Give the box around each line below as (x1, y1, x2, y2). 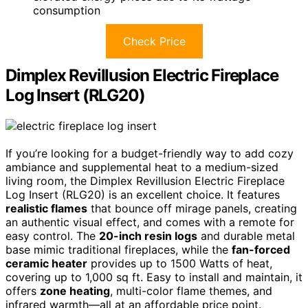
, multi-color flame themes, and (110, 283, 272, 298)
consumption (33, 3, 100, 17)
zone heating (40, 283, 110, 298)
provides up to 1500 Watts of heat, (87, 256, 272, 270)
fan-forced (232, 242, 290, 256)
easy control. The (5, 228, 99, 243)
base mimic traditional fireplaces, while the (5, 242, 232, 256)
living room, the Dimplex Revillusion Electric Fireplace (5, 173, 285, 188)
